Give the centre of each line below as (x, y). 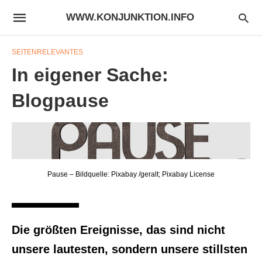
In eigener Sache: (90, 75)
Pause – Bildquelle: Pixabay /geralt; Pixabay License (131, 174)
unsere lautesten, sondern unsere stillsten (130, 249)
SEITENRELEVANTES (47, 52)
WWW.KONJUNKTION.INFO (130, 17)
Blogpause (60, 101)
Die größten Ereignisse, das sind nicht (118, 230)
